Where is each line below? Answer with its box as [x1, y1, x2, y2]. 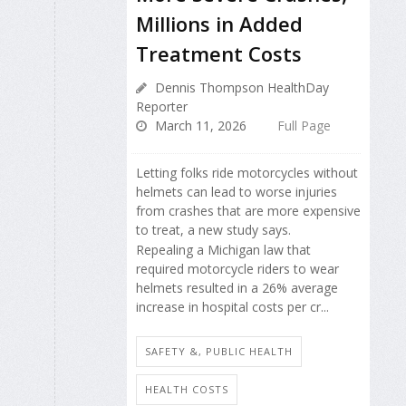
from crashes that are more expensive [136, 201, 361, 219]
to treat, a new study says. [136, 220, 291, 238]
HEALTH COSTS [145, 382, 228, 396]
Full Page [277, 116, 331, 134]
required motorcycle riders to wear [136, 260, 339, 278]
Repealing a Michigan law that [136, 241, 311, 259]
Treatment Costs [136, 39, 302, 67]
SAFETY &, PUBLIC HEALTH [145, 343, 293, 358]
